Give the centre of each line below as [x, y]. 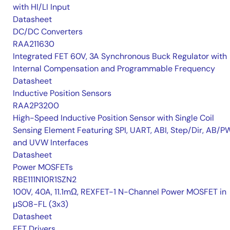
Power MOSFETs [43, 167]
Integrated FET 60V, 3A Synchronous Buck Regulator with [120, 56]
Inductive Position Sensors [62, 93]
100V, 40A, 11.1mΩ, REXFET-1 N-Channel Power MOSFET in [120, 192]
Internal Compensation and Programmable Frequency [114, 69]
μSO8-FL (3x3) [41, 204]
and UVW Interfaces [51, 143]
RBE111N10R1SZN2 [45, 180]
